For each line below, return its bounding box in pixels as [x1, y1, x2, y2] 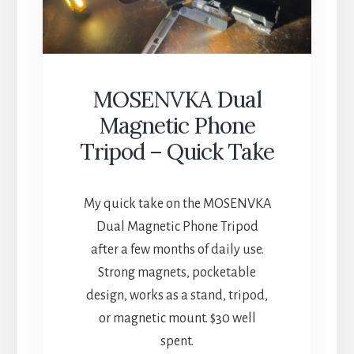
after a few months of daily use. [90, 242, 264, 257]
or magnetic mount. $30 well [98, 311, 256, 326]
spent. [160, 333, 194, 348]
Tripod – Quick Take [80, 137, 274, 166]
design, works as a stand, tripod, [86, 288, 268, 303]
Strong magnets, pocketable [98, 265, 256, 280]
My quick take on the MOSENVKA [83, 196, 271, 211]
